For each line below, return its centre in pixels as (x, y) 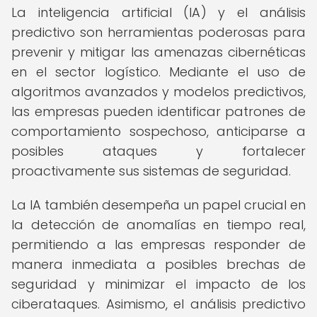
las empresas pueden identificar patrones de (158, 111)
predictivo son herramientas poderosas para (158, 32)
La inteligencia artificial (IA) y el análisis (158, 12)
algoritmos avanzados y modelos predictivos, (158, 92)
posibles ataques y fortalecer (158, 151)
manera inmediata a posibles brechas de (158, 264)
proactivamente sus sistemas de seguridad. (151, 171)
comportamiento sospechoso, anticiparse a (158, 131)
